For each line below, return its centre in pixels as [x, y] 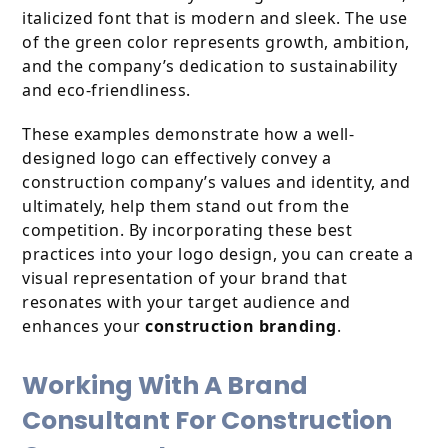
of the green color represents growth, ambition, [216, 42]
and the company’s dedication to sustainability [210, 66]
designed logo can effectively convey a [177, 158]
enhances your [84, 326]
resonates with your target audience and [186, 302]
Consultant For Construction [207, 421]
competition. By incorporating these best [187, 230]
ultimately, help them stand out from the [186, 206]
